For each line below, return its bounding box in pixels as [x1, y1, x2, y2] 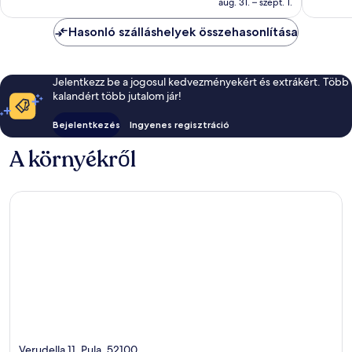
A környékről [9, 144, 136, 174]
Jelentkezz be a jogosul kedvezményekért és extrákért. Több [53, 74, 350, 89]
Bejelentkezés [53, 118, 121, 130]
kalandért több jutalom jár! [53, 88, 182, 103]
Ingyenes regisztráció [130, 118, 230, 130]
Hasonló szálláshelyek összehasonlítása [68, 24, 298, 39]
